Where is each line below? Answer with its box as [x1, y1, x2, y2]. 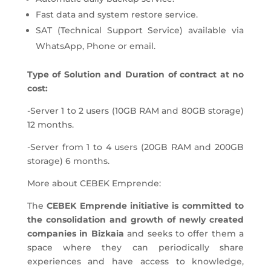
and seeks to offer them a [127, 227, 244, 239]
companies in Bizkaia [27, 227, 128, 239]
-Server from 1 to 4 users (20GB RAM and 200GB [27, 141, 244, 152]
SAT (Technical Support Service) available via [35, 24, 244, 36]
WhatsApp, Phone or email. [35, 40, 155, 51]
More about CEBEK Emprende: [27, 177, 161, 189]
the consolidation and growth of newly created [27, 214, 244, 225]
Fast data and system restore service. [35, 8, 198, 20]
